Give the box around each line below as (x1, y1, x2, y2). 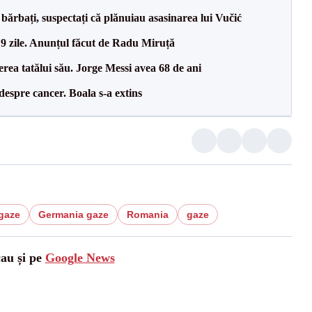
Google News (45, 251, 115, 265)
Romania (126, 209, 169, 220)
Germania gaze (38, 209, 109, 220)
